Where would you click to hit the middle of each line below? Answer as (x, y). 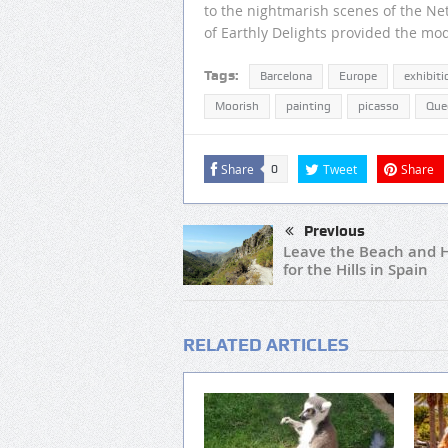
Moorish (237, 106)
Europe (358, 76)
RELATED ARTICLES (266, 345)
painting (308, 106)
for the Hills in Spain (355, 270)
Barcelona (286, 76)
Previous (334, 231)
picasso (378, 106)
